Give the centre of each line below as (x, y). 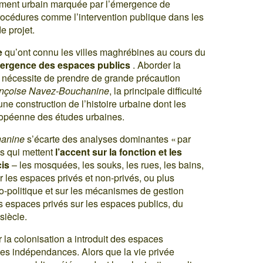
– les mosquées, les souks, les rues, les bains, (107, 164)
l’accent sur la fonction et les (119, 151)
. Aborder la (156, 65)
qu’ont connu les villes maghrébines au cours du (104, 52)
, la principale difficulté (156, 90)
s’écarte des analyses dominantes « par (108, 139)
